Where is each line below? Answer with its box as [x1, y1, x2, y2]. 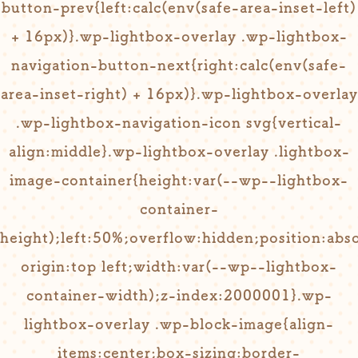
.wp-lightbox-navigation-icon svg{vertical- [16, 115, 342, 129]
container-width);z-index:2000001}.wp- [26, 288, 332, 302]
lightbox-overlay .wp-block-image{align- [24, 316, 334, 331]
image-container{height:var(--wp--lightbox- [10, 173, 348, 187]
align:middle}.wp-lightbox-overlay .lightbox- [8, 144, 350, 158]
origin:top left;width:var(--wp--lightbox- [21, 259, 337, 273]
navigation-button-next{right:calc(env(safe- [11, 58, 347, 72]
